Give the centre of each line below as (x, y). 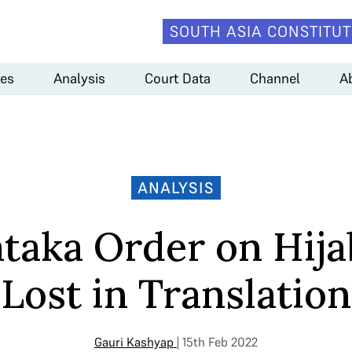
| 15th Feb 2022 (217, 342)
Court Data (178, 78)
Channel (275, 78)
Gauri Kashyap (134, 342)
